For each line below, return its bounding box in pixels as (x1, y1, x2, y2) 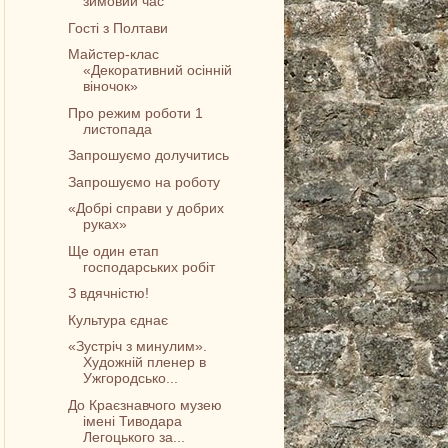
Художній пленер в (83, 354, 207, 371)
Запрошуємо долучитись (68, 147, 230, 164)
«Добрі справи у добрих (68, 200, 225, 217)
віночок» (83, 78, 139, 95)
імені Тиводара (83, 412, 183, 429)
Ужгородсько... (83, 370, 179, 387)
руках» (83, 216, 128, 233)
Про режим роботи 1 (68, 104, 204, 121)
